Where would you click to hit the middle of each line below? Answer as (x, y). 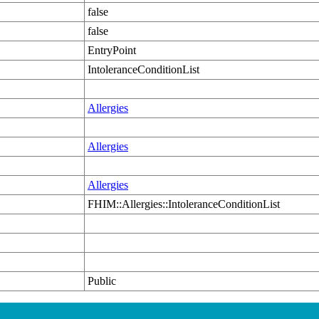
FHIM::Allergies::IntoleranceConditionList (184, 204)
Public (102, 281)
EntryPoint (112, 50)
